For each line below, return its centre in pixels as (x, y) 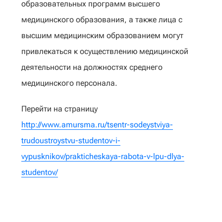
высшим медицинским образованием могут (102, 35)
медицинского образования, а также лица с (102, 20)
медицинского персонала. (69, 83)
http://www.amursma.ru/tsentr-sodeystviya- (97, 125)
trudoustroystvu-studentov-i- (71, 140)
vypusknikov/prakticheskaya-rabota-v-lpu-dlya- (103, 156)
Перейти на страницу (59, 109)
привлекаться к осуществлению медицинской (105, 51)
